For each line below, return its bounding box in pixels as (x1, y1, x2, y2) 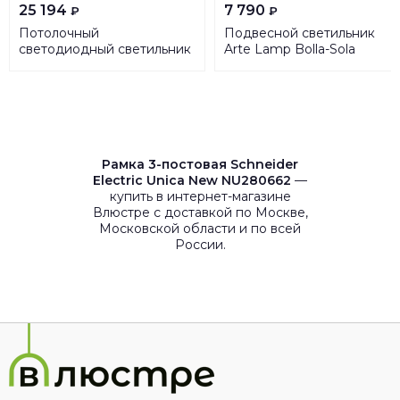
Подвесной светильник (224, 25, 375, 41)
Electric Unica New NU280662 (93, 172, 291, 188)
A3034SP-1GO (224, 57, 312, 73)
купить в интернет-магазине (109, 188, 291, 204)
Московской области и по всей (99, 221, 301, 237)
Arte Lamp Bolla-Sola (224, 41, 355, 57)
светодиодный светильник (19, 41, 191, 57)
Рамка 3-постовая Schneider (102, 156, 298, 172)
